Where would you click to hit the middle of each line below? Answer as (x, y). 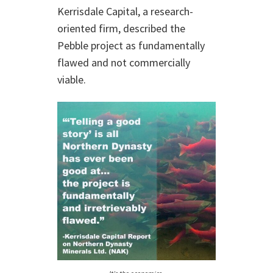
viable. (72, 80)
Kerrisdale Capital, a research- (125, 11)
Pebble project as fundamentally (131, 45)
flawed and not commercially (124, 62)
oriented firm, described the (121, 28)
